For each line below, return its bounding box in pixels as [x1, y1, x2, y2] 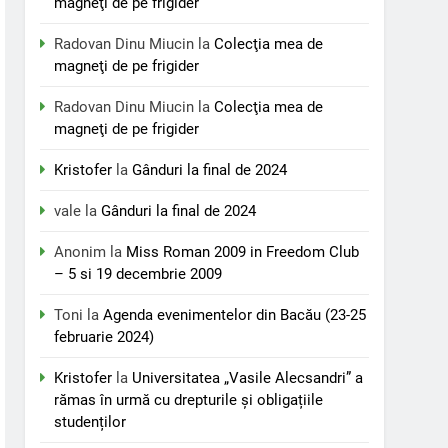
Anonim [54, 243, 107, 261]
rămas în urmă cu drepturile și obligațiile [54, 391, 324, 409]
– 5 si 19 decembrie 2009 [54, 265, 223, 283]
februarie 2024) [54, 328, 155, 346]
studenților [54, 413, 127, 431]
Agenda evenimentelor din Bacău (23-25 [103, 306, 367, 324]
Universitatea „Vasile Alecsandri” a [132, 369, 364, 387]
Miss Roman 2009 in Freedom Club [126, 243, 360, 261]
